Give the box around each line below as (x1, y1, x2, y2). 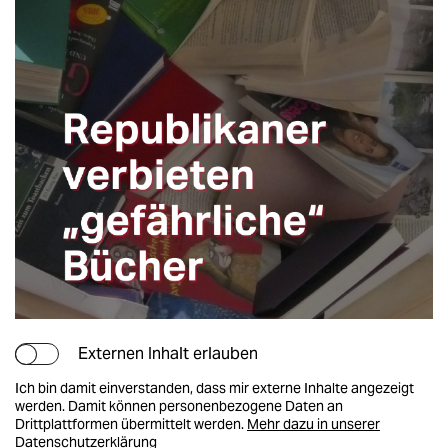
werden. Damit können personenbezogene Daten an (15, 397, 343, 416)
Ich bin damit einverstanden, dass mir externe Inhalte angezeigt (15, 379, 414, 398)
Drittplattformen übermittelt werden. (15, 415, 247, 434)
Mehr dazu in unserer (247, 415, 380, 434)
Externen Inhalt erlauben (78, 344, 258, 364)
